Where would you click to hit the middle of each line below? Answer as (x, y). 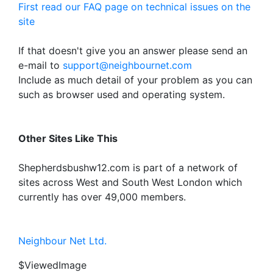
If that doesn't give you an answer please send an (133, 51)
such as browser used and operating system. (122, 94)
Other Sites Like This (68, 138)
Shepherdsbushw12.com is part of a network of (128, 168)
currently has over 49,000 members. (102, 197)
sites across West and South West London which (130, 182)
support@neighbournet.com (127, 65)
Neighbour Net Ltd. (62, 241)
